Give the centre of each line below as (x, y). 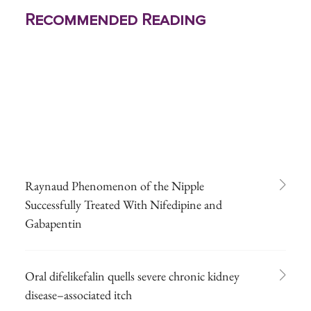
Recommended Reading (115, 20)
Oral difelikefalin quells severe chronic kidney (132, 276)
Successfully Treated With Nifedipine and (124, 204)
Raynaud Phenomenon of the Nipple (115, 185)
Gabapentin (53, 223)
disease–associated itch (78, 294)
